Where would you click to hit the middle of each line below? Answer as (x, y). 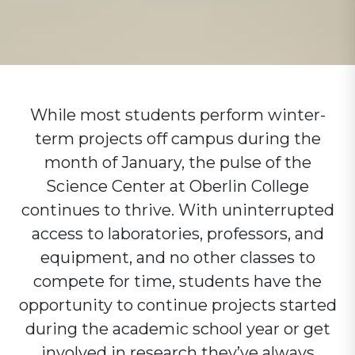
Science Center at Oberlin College (177, 186)
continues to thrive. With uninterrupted (177, 210)
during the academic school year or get (177, 329)
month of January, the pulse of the (177, 162)
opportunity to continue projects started (177, 305)
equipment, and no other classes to (177, 258)
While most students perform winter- (177, 115)
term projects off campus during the (177, 139)
